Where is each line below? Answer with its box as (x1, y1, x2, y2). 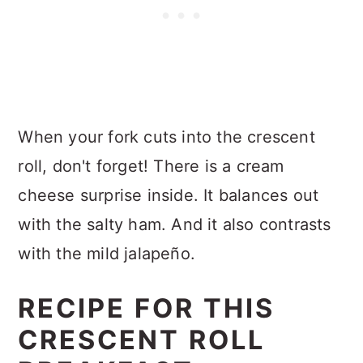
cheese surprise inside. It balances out (18, 185, 319, 205)
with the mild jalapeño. (18, 243, 195, 263)
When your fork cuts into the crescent (18, 126, 315, 147)
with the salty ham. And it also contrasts (18, 214, 331, 234)
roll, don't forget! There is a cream (18, 156, 284, 176)
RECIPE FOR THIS (18, 292, 275, 324)
